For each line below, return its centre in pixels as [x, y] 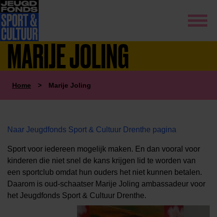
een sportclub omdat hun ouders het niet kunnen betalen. [105, 172]
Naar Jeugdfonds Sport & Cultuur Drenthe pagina [92, 130]
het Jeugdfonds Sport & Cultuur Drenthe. [77, 195]
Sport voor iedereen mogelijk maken [69, 149]
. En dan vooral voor [166, 149]
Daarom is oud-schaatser [51, 184]
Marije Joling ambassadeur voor [150, 184]
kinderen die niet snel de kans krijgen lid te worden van [101, 161]
